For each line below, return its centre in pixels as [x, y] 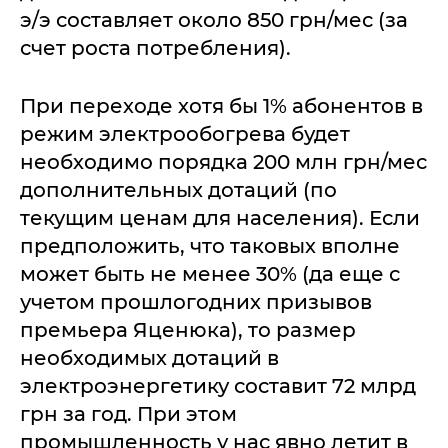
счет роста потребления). [155, 48]
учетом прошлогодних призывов [196, 302]
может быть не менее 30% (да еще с [210, 274]
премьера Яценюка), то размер [188, 330]
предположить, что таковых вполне [210, 246]
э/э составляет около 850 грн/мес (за [214, 20]
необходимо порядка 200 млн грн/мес [223, 162]
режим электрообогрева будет [185, 134]
